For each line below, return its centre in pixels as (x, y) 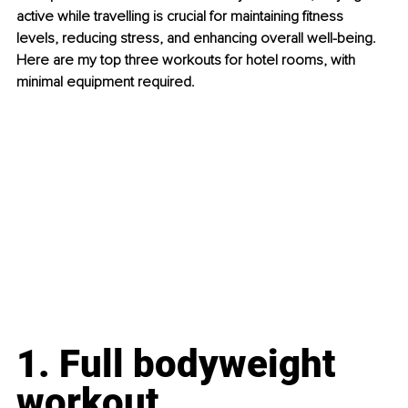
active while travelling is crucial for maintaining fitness (182, 17)
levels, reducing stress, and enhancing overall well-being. (198, 39)
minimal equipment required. (106, 82)
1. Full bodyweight (180, 364)
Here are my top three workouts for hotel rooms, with (188, 61)
